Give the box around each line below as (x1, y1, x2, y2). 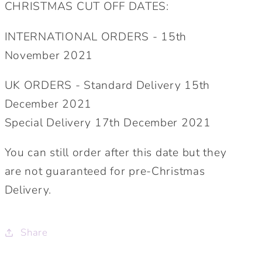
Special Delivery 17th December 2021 (4, 115, 211, 130)
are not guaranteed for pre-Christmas (4, 164, 205, 180)
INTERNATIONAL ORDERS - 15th (4, 29, 187, 44)
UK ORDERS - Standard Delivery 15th (4, 77, 211, 93)
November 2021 (4, 47, 93, 63)
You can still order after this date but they (4, 145, 227, 161)
